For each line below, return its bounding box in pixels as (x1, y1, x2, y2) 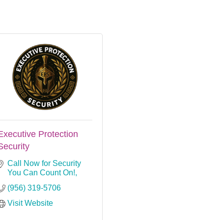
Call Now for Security (7, 159, 81, 167)
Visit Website (7, 198, 53, 207)
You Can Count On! (7, 168, 75, 177)
